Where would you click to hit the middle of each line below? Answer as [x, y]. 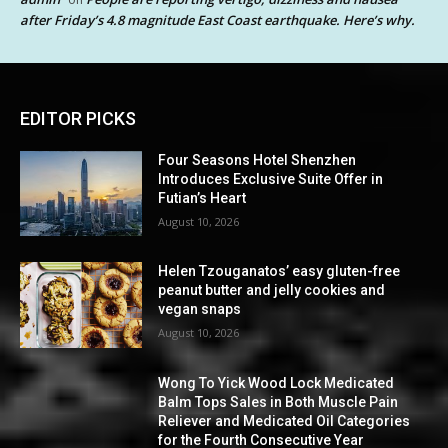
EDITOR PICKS [78, 118]
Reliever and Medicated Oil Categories [284, 421]
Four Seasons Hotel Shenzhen [257, 159]
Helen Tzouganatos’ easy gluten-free [279, 271]
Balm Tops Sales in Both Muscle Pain [278, 402]
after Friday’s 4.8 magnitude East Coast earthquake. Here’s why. [217, 19]
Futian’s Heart [202, 197]
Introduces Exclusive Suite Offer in [271, 178]
